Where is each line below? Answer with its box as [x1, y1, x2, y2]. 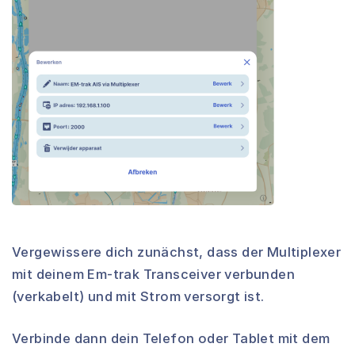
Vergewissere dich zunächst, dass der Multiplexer [12, 243, 342, 260]
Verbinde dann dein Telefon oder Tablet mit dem [12, 330, 330, 346]
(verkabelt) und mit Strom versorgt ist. [12, 288, 265, 304]
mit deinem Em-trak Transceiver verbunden [12, 265, 295, 282]
